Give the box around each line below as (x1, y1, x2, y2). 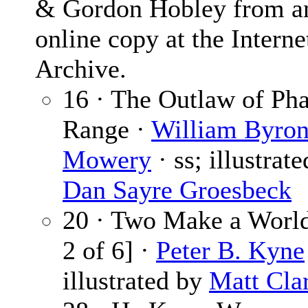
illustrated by (63, 266, 209, 296)
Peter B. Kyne (156, 236, 305, 265)
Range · (63, 115, 151, 144)
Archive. (35, 54, 126, 84)
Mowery (63, 145, 151, 175)
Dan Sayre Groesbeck (63, 175, 291, 205)
